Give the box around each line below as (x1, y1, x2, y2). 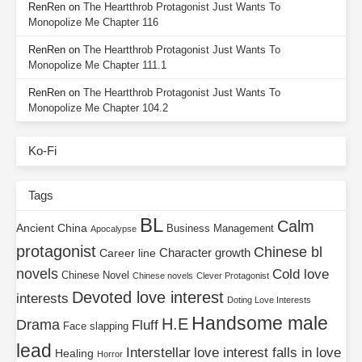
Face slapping (63, 321, 128, 333)
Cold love (272, 267, 329, 283)
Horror (97, 349, 123, 360)
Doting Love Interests (227, 295, 311, 305)
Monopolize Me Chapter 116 (28, 16, 158, 29)
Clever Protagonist (196, 271, 269, 281)
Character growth (159, 246, 250, 260)
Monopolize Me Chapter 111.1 (28, 59, 166, 72)
